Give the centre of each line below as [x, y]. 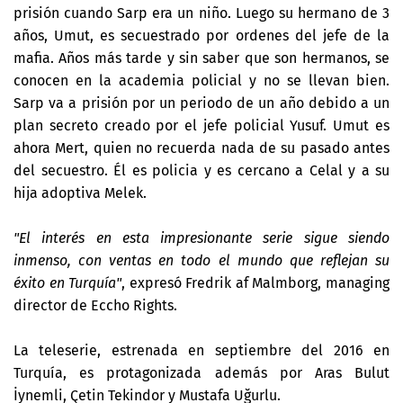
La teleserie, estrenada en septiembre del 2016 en [201, 350]
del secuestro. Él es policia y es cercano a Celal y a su [201, 170]
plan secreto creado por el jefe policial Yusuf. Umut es [201, 125]
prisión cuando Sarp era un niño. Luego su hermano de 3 [201, 13]
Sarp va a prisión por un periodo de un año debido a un [201, 103]
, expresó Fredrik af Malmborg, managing [256, 282]
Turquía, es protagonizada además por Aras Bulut [201, 372]
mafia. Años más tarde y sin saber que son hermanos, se [201, 58]
